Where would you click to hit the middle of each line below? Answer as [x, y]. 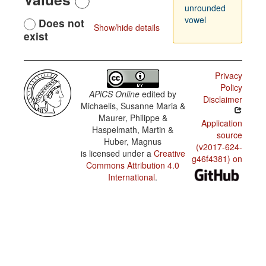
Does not [60, 23]
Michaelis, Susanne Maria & [133, 106]
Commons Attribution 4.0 [133, 165]
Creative [169, 153]
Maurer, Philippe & [133, 118]
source [229, 135]
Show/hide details [126, 27]
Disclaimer [222, 99]
